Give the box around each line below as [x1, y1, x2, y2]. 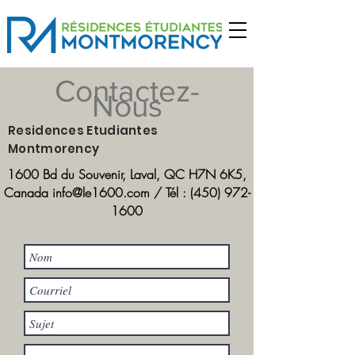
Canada [3, 184, 52, 201]
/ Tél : [149, 184, 190, 201]
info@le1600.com [52, 184, 150, 201]
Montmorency [8, 140, 100, 157]
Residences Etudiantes [8, 122, 158, 139]
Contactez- [55, 74, 200, 108]
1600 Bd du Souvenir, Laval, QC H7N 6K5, [7, 166, 246, 183]
